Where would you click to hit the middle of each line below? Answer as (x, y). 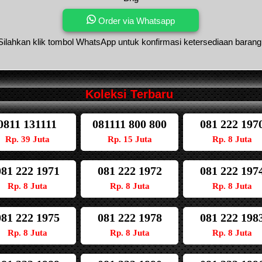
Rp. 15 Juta (130, 139)
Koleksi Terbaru (129, 94)
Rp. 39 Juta (27, 139)
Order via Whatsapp (135, 21)
